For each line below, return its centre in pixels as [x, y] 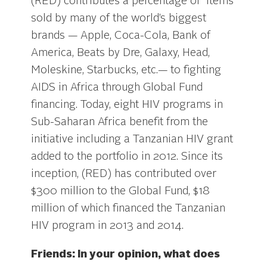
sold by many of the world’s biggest [119, 18]
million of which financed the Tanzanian [128, 209]
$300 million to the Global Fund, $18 [121, 191]
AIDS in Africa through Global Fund [117, 88]
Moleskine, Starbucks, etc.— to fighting [126, 70]
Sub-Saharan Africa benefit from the [120, 122]
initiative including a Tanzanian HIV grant [132, 139]
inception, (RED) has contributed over [124, 174]
